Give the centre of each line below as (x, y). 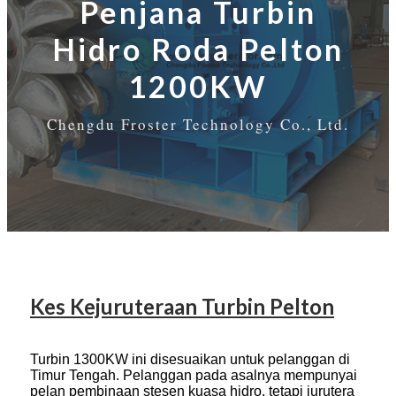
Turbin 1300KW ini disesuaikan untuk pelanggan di (190, 360)
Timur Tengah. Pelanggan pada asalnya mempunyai (194, 376)
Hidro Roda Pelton (198, 49)
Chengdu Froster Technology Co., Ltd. (198, 125)
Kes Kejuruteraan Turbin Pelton (182, 307)
